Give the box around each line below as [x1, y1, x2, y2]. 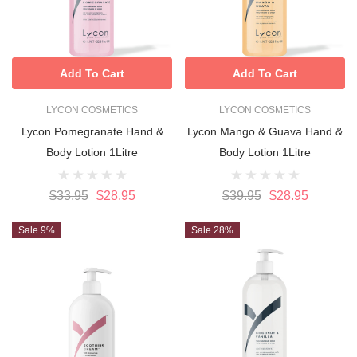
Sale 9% [18, 224, 55, 236]
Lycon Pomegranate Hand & [21, 124, 163, 138]
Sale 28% [191, 224, 233, 236]
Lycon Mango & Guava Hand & [187, 124, 343, 138]
